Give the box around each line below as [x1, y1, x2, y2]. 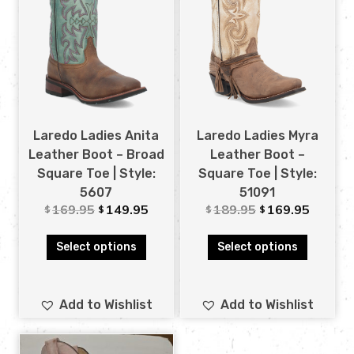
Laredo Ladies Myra [196, 127, 318, 143]
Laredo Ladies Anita [33, 127, 160, 143]
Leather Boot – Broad [28, 146, 164, 162]
